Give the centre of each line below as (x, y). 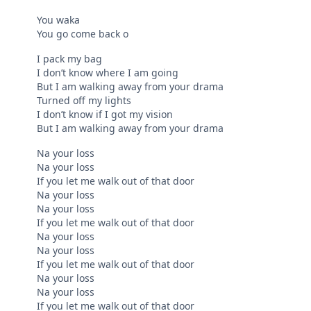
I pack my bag (70, 59)
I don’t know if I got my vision (105, 115)
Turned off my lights (84, 101)
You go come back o (83, 34)
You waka (59, 20)
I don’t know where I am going (108, 73)
